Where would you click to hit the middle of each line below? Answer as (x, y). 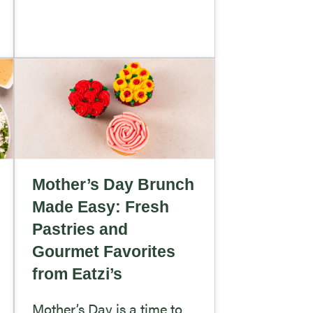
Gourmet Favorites (103, 251)
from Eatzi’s (77, 274)
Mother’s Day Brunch (113, 184)
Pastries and (80, 229)
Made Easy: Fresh (100, 206)
